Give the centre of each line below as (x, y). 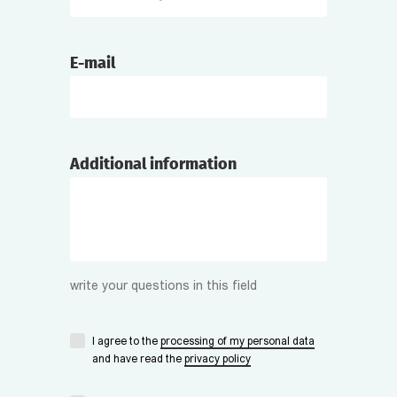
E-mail (93, 63)
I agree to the (126, 342)
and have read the (138, 360)
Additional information (153, 164)
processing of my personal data (237, 342)
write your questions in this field (163, 287)
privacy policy (218, 360)
